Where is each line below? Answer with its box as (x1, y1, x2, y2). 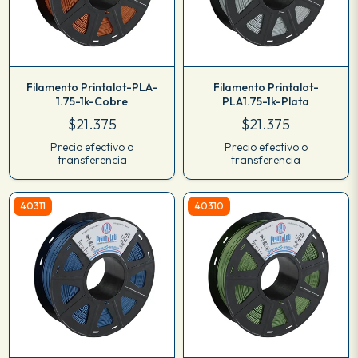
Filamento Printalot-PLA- (26, 79, 158, 94)
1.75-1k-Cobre (55, 93, 129, 109)
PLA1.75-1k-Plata (221, 93, 310, 109)
